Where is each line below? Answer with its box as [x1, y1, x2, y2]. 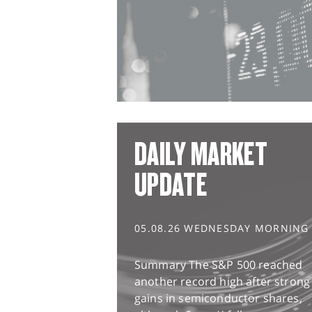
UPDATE [134, 166, 207, 203]
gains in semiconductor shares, [134, 290, 302, 306]
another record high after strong [134, 274, 311, 290]
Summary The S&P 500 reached [134, 257, 303, 273]
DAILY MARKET [134, 136, 267, 173]
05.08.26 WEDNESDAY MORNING [134, 221, 309, 235]
